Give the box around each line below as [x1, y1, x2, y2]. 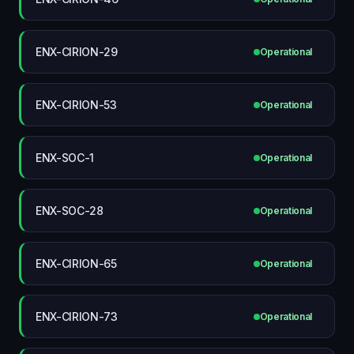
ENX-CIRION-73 [36, 309, 118, 323]
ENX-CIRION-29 [36, 44, 118, 58]
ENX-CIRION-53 [36, 97, 117, 111]
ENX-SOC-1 [36, 150, 95, 164]
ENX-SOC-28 [36, 203, 104, 217]
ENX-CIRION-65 [36, 256, 117, 270]
